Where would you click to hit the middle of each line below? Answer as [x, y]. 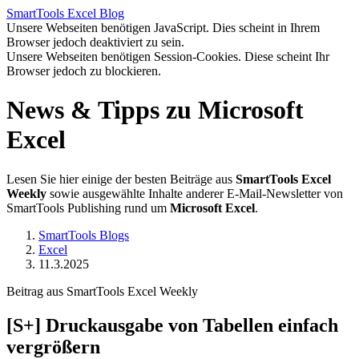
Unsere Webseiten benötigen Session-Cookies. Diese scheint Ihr [168, 56]
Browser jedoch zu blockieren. [84, 71]
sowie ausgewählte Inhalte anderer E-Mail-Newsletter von [195, 193]
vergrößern [53, 347]
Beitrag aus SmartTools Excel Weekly [102, 291]
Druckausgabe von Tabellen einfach [190, 325]
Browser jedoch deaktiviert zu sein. [95, 42]
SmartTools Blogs [84, 235]
